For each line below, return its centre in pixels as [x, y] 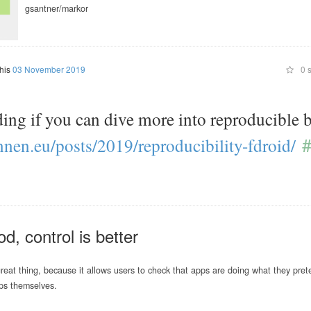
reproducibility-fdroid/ [217, 145]
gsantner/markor [57, 9]
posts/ [76, 145]
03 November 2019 [49, 69]
